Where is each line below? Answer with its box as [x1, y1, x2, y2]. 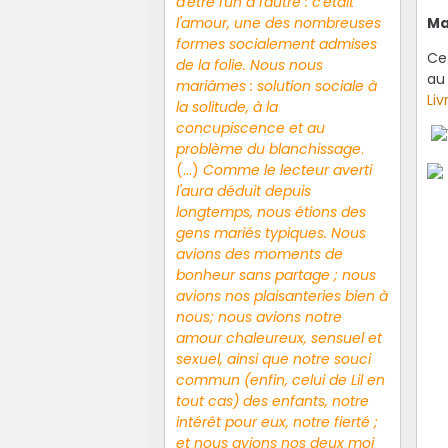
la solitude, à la [175, 96, 278, 117]
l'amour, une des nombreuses [175, 12, 381, 33]
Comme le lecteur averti [202, 159, 372, 180]
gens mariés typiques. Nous [175, 222, 366, 243]
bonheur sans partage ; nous [175, 264, 376, 285]
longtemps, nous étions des [175, 201, 366, 222]
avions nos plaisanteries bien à [175, 285, 388, 306]
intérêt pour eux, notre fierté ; [175, 411, 378, 432]
